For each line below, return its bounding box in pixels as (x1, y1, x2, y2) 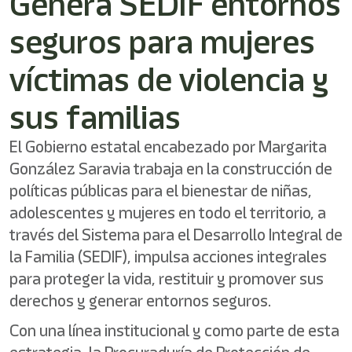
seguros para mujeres (9, 19, 315, 64)
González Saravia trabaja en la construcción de (9, 157, 332, 180)
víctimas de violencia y (9, 57, 328, 102)
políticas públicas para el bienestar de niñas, (9, 179, 312, 202)
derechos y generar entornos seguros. (9, 289, 271, 312)
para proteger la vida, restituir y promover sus (9, 267, 324, 290)
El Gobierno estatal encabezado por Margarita (9, 135, 327, 158)
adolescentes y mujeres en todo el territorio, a (9, 201, 326, 224)
